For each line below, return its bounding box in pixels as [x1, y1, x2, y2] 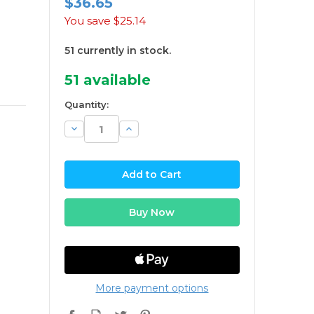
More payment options [95, 282, 209, 295]
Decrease [68, 122, 118, 135]
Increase [123, 122, 168, 135]
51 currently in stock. [64, 44, 171, 57]
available [78, 71, 151, 89]
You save [64, 14, 111, 28]
